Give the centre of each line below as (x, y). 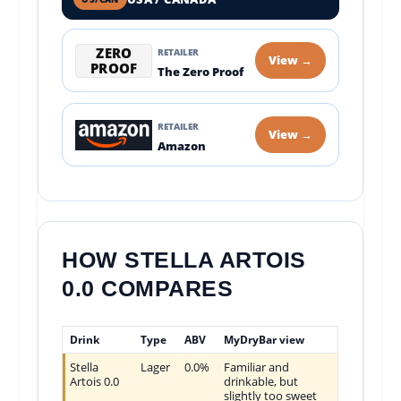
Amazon (182, 146)
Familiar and (257, 367)
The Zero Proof (201, 72)
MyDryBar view (264, 340)
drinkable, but (261, 382)
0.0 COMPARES (148, 289)
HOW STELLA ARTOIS (184, 260)
